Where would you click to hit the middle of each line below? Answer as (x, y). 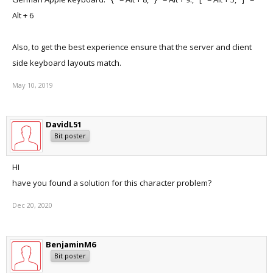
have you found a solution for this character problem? (112, 183)
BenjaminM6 (71, 244)
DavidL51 (64, 124)
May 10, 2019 (33, 85)
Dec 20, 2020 (32, 205)
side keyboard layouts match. (67, 63)
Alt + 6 (23, 15)
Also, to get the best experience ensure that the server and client (132, 47)
